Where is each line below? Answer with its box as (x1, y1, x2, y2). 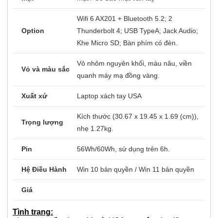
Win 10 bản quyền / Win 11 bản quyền (77, 185, 194, 193)
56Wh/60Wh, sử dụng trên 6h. (77, 164, 170, 173)
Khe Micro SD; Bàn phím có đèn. (77, 58, 178, 67)
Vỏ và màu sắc (21, 85, 70, 93)
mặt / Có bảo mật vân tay (77, 14, 155, 22)
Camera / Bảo (21, 1, 65, 10)
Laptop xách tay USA (77, 111, 142, 120)
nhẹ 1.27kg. (77, 144, 113, 152)
